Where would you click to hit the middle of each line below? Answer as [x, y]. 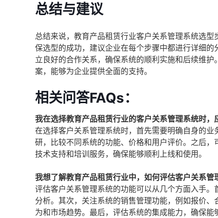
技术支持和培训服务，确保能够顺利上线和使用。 [121, 154]
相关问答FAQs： [86, 98]
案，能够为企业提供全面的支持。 [93, 71]
